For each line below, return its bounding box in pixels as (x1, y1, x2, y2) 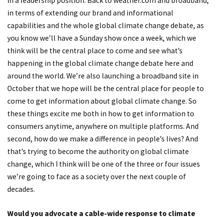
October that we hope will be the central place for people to (7, 84, 204, 93)
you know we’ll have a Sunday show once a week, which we (7, 33, 196, 43)
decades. (7, 185, 35, 194)
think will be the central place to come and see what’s (7, 46, 183, 56)
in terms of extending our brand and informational (7, 8, 173, 18)
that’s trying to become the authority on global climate (7, 147, 189, 156)
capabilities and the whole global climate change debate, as (7, 21, 204, 31)
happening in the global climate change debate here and (7, 59, 193, 68)
